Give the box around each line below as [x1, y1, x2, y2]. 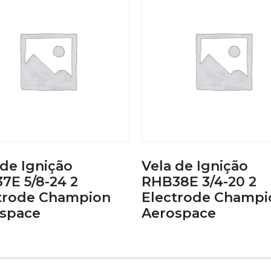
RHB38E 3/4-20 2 [142, 173, 256, 190]
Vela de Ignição [142, 157, 248, 174]
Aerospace [142, 204, 216, 221]
